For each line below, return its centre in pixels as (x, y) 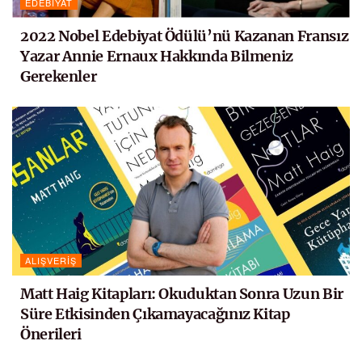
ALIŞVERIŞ (51, 260)
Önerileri (51, 334)
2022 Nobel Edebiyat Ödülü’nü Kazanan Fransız (185, 36)
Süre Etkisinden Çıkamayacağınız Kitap (155, 314)
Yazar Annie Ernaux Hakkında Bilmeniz (157, 56)
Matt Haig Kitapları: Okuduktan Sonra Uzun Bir (182, 293)
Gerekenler (59, 76)
